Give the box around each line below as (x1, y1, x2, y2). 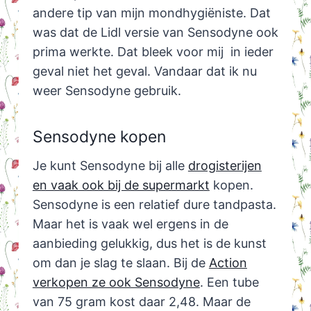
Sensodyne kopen (32, 126, 166, 146)
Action (208, 255, 247, 271)
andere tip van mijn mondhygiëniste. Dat (32, 6, 271, 21)
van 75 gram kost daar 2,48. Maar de (32, 294, 251, 310)
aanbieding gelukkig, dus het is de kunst (32, 236, 267, 251)
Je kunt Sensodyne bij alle (32, 158, 188, 174)
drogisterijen (187, 158, 262, 174)
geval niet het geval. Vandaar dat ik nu (32, 64, 257, 79)
